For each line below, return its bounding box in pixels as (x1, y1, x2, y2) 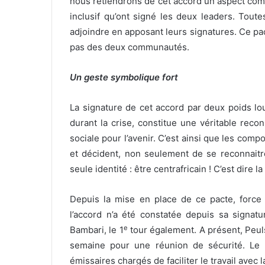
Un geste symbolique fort (70, 72, 178, 83)
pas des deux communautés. (70, 41, 189, 53)
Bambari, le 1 (70, 224, 124, 236)
